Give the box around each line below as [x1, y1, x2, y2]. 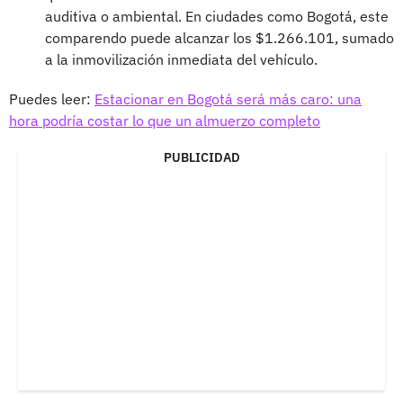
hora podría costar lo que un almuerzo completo [9, 111, 320, 130]
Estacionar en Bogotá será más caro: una [94, 89, 362, 108]
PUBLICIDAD [163, 148, 240, 166]
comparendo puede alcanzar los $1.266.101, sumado [45, 28, 394, 47]
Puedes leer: [9, 89, 94, 108]
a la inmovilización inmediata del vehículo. [45, 49, 318, 68]
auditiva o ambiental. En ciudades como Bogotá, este [45, 6, 389, 25]
